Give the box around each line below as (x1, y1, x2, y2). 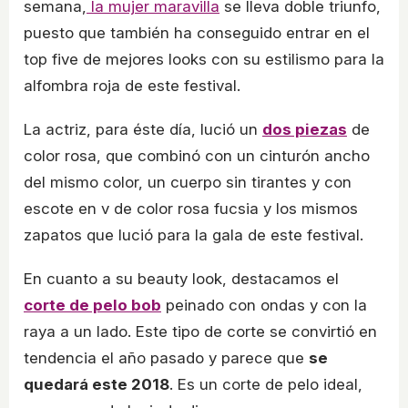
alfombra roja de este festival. (24, 76, 240, 96)
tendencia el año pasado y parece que (24, 349, 309, 368)
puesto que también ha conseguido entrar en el (24, 24, 370, 43)
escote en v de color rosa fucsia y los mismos (24, 199, 358, 219)
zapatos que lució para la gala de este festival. (24, 226, 363, 245)
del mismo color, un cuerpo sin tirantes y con (24, 173, 352, 192)
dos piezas (262, 120, 347, 139)
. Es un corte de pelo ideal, (169, 375, 362, 394)
